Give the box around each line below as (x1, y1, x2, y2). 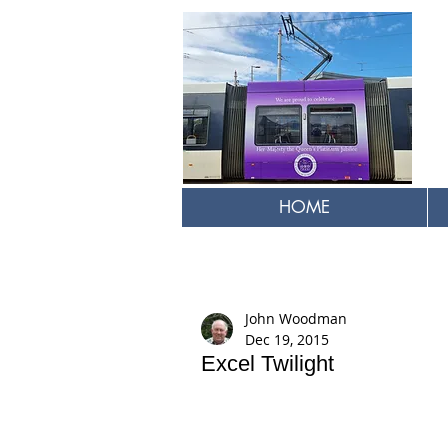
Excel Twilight (201, 351, 334, 376)
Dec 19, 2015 (245, 330, 329, 349)
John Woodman (245, 309, 347, 328)
